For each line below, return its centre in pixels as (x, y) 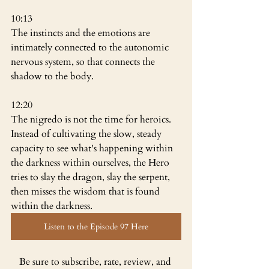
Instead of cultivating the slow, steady (87, 134)
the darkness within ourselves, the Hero (91, 162)
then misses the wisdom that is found (86, 191)
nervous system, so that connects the (84, 62)
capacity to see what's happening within (93, 148)
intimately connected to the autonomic (91, 47)
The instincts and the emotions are (82, 33)
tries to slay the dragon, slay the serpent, (92, 177)
